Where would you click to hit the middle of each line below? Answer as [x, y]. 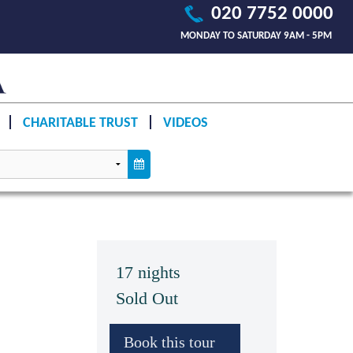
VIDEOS [185, 123]
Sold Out [147, 298]
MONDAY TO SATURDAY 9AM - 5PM [256, 36]
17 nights [148, 272]
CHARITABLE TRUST [80, 123]
